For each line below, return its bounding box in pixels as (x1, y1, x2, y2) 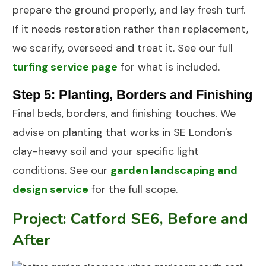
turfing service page (12, 60, 118, 75)
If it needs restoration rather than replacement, (12, 22, 248, 37)
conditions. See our (12, 163, 110, 178)
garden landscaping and (110, 163, 237, 178)
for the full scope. (88, 182, 178, 197)
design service (12, 182, 88, 197)
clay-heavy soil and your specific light (12, 144, 199, 159)
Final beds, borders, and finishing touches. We (12, 106, 236, 121)
